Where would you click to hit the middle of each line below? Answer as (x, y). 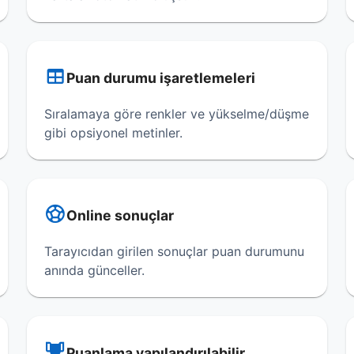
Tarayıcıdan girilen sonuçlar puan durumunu (174, 251)
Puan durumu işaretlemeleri (160, 78)
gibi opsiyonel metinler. (113, 133)
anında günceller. (94, 270)
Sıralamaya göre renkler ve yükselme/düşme (176, 114)
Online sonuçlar (120, 215)
